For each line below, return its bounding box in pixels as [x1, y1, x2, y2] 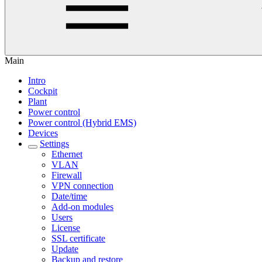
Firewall [51, 170, 82, 180]
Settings [40, 139, 69, 149]
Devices [28, 128, 58, 138]
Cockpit [28, 86, 57, 96]
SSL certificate [51, 233, 105, 243]
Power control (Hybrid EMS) [28, 118, 136, 127]
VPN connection [51, 181, 113, 191]
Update [51, 244, 78, 254]
